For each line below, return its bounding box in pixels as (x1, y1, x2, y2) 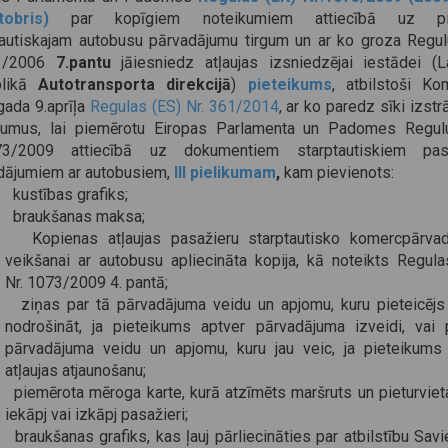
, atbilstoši (331, 75, 411, 94)
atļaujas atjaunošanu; (5, 361, 146, 380)
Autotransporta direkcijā (38, 75, 232, 94)
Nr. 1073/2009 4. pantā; (5, 273, 168, 292)
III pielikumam (174, 163, 276, 182)
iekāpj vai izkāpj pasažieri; (5, 405, 188, 424)
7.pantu (45, 53, 111, 72)
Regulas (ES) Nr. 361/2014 (89, 97, 279, 116)
